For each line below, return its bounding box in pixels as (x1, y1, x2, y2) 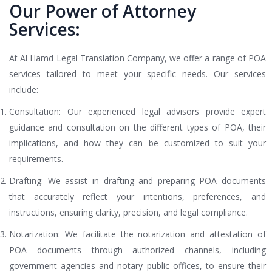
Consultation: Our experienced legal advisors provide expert (9, 106, 266, 118)
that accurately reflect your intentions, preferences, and (9, 191, 266, 203)
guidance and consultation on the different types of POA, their (9, 121, 266, 134)
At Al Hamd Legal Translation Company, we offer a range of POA (9, 52, 266, 64)
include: (9, 84, 38, 96)
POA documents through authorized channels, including (9, 244, 266, 256)
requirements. (9, 153, 63, 165)
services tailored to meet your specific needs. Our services (9, 68, 266, 80)
